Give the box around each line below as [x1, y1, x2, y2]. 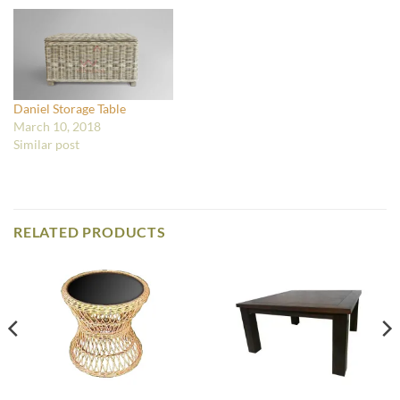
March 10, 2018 [13, 119, 101, 135]
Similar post [13, 137, 79, 153]
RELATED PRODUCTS [13, 223, 166, 241]
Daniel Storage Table [13, 101, 126, 117]
